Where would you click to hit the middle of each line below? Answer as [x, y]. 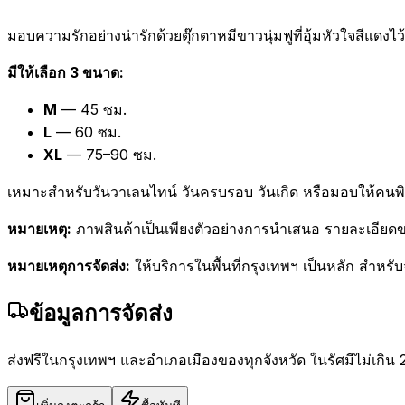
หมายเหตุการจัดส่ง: [69, 266]
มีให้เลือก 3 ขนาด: [66, 73]
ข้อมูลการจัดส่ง [101, 314]
